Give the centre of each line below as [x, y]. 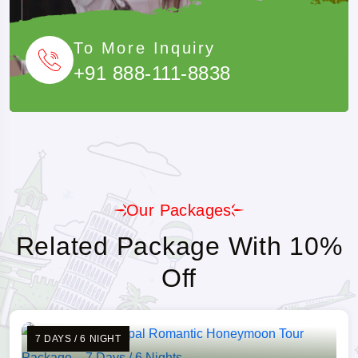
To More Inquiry [145, 48]
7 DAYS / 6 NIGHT [78, 339]
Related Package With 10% [179, 247]
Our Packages [179, 211]
